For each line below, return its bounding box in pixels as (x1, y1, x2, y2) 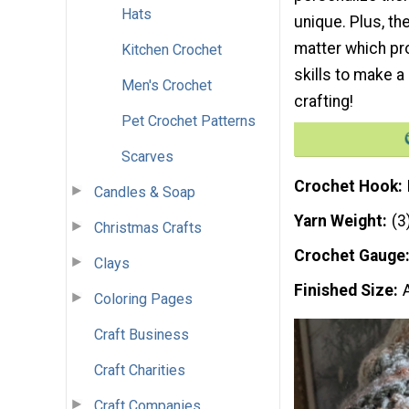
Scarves (121, 147, 173, 165)
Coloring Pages (94, 289, 193, 308)
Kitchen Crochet (121, 40, 222, 58)
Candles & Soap (94, 183, 195, 201)
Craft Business (94, 325, 189, 343)
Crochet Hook (294, 177, 398, 196)
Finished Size (294, 280, 393, 299)
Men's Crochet (121, 76, 212, 94)
